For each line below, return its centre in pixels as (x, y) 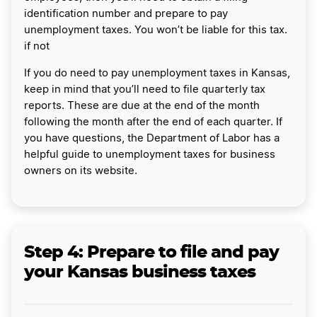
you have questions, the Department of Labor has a (152, 138)
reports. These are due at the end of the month (142, 105)
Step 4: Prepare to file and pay (151, 252)
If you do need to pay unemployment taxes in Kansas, (157, 73)
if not (38, 46)
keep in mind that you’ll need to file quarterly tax (145, 89)
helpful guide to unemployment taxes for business (150, 154)
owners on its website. (81, 171)
